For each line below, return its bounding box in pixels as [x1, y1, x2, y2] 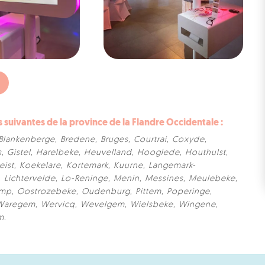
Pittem [135, 187, 161, 196]
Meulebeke [189, 174, 235, 183]
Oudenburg [82, 187, 130, 196]
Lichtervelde [4, 174, 56, 183]
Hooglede [137, 148, 180, 157]
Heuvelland [84, 148, 132, 157]
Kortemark [66, 161, 108, 170]
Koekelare [20, 161, 61, 170]
